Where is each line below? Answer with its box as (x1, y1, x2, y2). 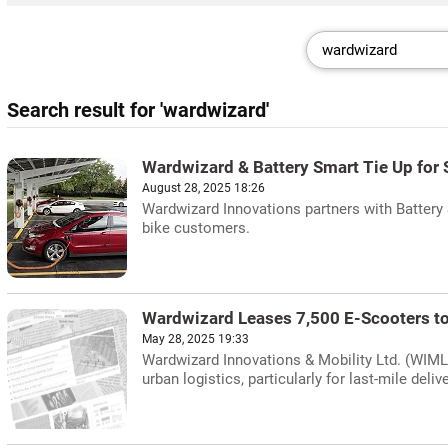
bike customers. (142, 219, 250, 237)
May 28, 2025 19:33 (142, 332, 249, 346)
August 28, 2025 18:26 (142, 181, 265, 195)
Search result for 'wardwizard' (7, 99, 269, 122)
